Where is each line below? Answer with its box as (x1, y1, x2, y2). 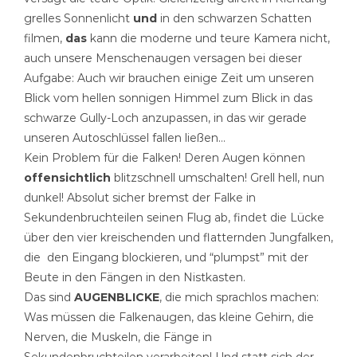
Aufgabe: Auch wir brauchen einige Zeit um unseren (23, 70, 314, 85)
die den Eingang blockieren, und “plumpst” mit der (23, 249, 308, 265)
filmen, (23, 30, 65, 45)
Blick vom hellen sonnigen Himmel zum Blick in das (23, 90, 312, 105)
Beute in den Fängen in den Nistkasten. (23, 269, 245, 284)
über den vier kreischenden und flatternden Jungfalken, (23, 229, 333, 245)
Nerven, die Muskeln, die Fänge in (23, 329, 212, 344)
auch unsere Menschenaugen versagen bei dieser (23, 50, 302, 65)
